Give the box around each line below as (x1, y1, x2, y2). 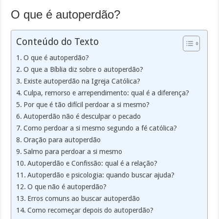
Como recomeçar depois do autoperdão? (27, 206, 154, 214)
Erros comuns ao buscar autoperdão (27, 194, 140, 202)
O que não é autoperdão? (27, 182, 107, 191)
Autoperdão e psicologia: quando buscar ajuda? (27, 171, 175, 179)
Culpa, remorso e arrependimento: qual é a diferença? (23, 88, 190, 97)
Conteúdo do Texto (16, 36, 99, 47)
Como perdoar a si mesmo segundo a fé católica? (23, 124, 177, 132)
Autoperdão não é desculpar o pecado (23, 112, 141, 120)
